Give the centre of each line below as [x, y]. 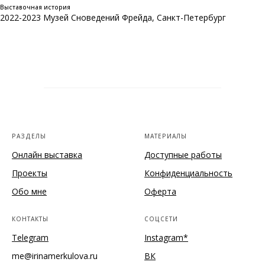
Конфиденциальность [188, 173]
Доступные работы [183, 154]
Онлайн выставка [47, 154]
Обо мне [29, 191]
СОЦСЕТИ [161, 219]
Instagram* [166, 237]
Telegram [30, 237]
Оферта [160, 191]
